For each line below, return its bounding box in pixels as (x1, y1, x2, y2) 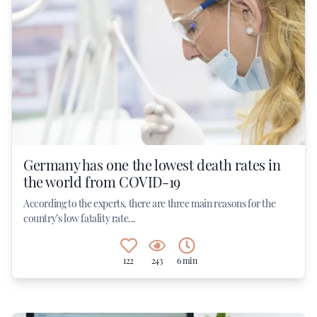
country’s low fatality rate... (23, 212, 137, 225)
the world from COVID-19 (23, 172, 180, 191)
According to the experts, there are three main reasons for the (23, 197, 276, 210)
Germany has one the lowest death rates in (23, 155, 281, 174)
